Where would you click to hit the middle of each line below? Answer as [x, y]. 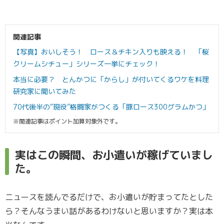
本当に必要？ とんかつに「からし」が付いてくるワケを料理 [111, 79]
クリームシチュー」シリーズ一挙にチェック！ [86, 63]
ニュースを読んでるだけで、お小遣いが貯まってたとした [109, 197]
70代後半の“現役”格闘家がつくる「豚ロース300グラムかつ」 [111, 106]
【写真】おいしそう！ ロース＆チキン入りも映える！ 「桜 [111, 51]
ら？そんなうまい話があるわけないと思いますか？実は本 [109, 211]
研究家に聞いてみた [44, 91]
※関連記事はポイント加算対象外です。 [67, 121]
